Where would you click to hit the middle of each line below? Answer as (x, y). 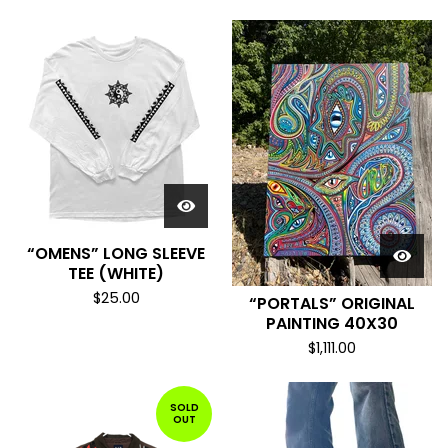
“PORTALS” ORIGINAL (332, 303)
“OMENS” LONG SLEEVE (116, 253)
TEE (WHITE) (116, 273)
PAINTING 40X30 (332, 323)
